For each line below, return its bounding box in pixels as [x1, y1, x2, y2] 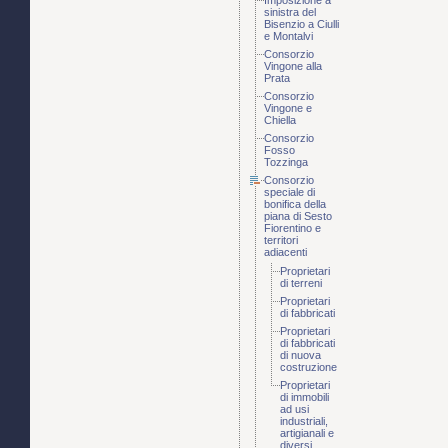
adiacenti [264, 246, 307, 259]
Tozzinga [264, 156, 308, 169]
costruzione [280, 361, 337, 374]
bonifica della [264, 198, 326, 211]
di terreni [280, 277, 322, 290]
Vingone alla [264, 60, 322, 73]
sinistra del [264, 6, 316, 19]
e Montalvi [264, 30, 313, 43]
